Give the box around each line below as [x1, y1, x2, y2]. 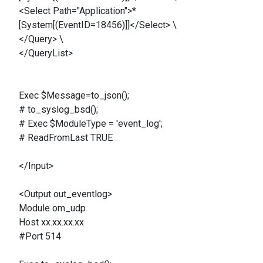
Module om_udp [19, 203, 86, 214]
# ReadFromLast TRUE [19, 132, 113, 143]
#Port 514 [19, 231, 61, 242]
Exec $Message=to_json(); [19, 90, 129, 101]
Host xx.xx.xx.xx [19, 217, 84, 228]
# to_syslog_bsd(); [19, 104, 98, 115]
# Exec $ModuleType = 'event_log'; [19, 118, 163, 129]
